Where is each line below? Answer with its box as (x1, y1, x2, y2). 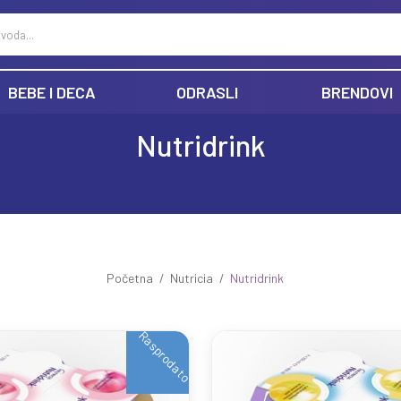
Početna (106, 270, 153, 286)
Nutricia (169, 270, 213, 286)
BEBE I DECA (8, 82, 96, 102)
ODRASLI (176, 82, 238, 102)
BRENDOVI (321, 82, 393, 102)
